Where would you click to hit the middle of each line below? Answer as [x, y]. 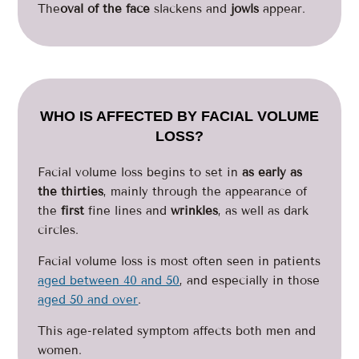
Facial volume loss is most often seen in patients [179, 261]
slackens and [191, 9]
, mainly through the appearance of [206, 192]
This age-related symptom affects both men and [177, 331]
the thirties [71, 192]
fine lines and [128, 211]
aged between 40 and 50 [109, 280]
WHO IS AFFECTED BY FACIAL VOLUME [179, 116]
